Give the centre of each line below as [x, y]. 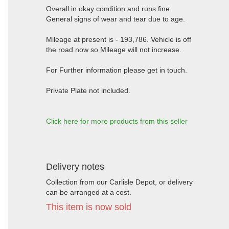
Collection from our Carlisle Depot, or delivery [119, 182]
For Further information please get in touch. [117, 70]
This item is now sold [89, 207]
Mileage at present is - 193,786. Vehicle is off [119, 39]
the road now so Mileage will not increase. [114, 50]
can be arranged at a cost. [89, 192]
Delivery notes [75, 167]
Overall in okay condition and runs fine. [109, 9]
